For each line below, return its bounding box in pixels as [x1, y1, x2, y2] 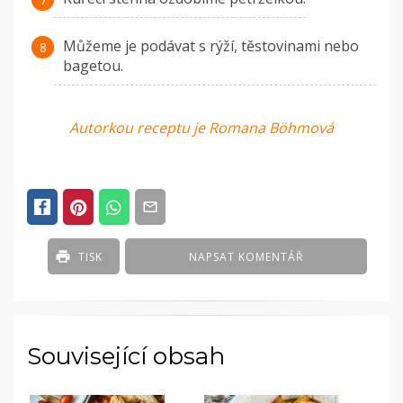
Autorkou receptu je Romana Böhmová [69, 118, 334, 139]
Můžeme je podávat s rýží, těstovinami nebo [63, 36, 359, 57]
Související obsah [27, 342, 225, 372]
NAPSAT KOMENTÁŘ [189, 249, 304, 265]
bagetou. [63, 56, 123, 76]
